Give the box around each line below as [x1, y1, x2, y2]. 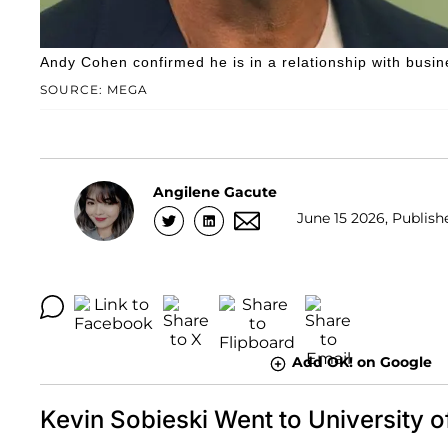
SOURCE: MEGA [40, 82, 148, 98]
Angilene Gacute [153, 182, 277, 201]
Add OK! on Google [291, 353, 432, 372]
